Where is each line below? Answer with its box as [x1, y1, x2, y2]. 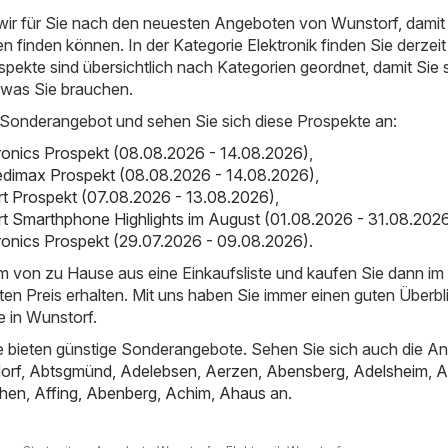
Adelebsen [120, 361, 197, 382]
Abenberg [86, 383, 157, 404]
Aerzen [205, 361, 258, 382]
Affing [34, 383, 78, 404]
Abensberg [266, 361, 345, 382]
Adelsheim [353, 361, 428, 382]
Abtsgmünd [29, 361, 112, 382]
